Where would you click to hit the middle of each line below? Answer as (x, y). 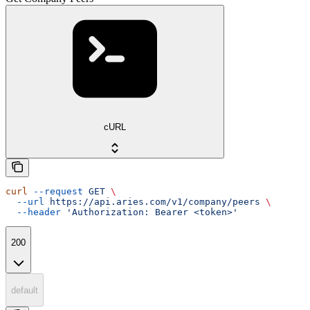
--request (55, 191)
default (25, 290)
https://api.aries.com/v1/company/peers (152, 201)
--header (33, 212)
